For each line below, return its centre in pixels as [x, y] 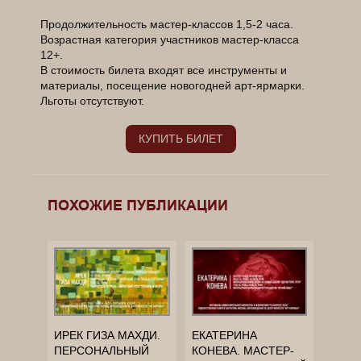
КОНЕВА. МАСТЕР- [243, 350]
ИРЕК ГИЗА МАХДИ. [107, 335]
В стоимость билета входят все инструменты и [164, 71]
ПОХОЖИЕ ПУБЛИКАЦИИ [138, 205]
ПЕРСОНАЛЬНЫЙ [102, 350]
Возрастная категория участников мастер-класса [170, 40]
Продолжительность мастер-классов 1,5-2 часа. [167, 25]
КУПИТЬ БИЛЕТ [180, 139]
